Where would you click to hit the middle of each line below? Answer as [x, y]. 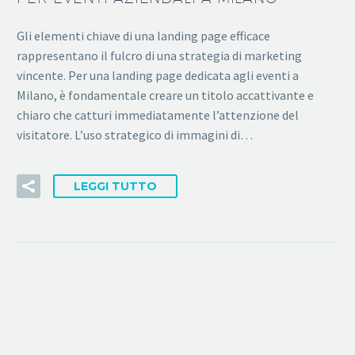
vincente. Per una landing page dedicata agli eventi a [158, 75]
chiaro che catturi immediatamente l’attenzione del [158, 115]
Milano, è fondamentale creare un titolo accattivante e [165, 95]
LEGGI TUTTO [115, 187]
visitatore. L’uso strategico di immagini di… [135, 134]
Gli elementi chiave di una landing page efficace [143, 35]
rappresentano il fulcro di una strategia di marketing [159, 55]
